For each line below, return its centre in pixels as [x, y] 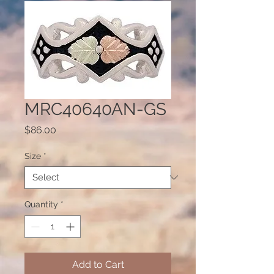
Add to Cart [98, 264]
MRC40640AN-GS [95, 109]
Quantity [41, 204]
